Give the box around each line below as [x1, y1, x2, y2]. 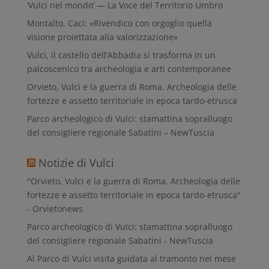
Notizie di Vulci [38, 155, 114, 170]
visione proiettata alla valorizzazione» [26, 31, 178, 43]
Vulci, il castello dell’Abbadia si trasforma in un [26, 49, 216, 61]
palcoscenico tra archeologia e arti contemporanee [26, 62, 231, 74]
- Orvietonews [26, 202, 83, 214]
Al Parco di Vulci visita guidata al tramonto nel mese [26, 252, 236, 264]
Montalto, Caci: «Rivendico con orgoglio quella [26, 17, 212, 29]
